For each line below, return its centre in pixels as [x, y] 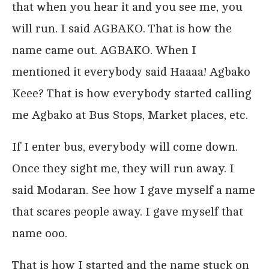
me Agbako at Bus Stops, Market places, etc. [130, 115]
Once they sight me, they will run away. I [123, 168]
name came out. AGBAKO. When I [104, 50]
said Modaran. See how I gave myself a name [134, 190]
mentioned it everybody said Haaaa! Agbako [131, 71]
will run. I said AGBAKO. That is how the [122, 28]
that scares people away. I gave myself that [128, 211]
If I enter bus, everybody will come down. [125, 147]
